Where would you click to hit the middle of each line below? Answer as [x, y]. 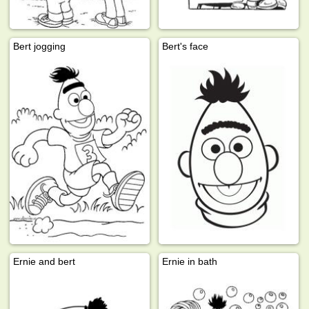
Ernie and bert [44, 261]
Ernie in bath [190, 261]
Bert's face [186, 46]
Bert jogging [40, 46]
